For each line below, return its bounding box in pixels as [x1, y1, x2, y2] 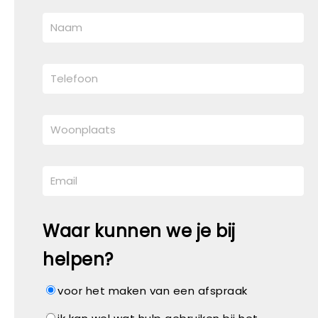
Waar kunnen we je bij [43, 219, 236, 243]
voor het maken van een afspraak [57, 283, 248, 298]
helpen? [43, 248, 114, 271]
